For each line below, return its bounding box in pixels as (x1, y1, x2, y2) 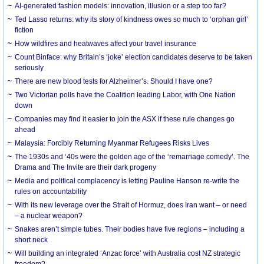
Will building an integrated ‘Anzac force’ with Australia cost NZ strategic (15, 249, 241, 258)
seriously (15, 63, 44, 72)
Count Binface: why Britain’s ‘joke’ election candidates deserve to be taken (15, 52, 253, 61)
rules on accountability (15, 187, 87, 196)
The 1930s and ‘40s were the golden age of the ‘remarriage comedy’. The (15, 152, 250, 161)
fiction (15, 25, 34, 34)
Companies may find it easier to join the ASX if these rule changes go (15, 114, 235, 123)
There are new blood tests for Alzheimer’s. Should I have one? (15, 77, 213, 85)
